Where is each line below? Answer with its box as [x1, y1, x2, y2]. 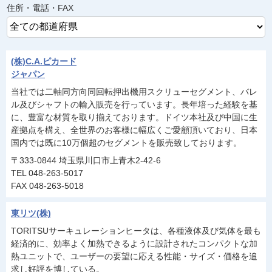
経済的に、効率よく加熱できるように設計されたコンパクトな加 [11, 239, 257, 248]
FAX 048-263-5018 [11, 181, 84, 191]
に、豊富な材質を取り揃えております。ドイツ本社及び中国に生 [11, 112, 257, 122]
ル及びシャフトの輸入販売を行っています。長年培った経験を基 [11, 100, 257, 109]
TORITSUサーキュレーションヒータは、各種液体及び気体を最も [11, 226, 261, 236]
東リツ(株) [11, 208, 51, 218]
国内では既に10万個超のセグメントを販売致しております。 [11, 138, 242, 148]
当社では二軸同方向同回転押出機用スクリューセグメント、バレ [11, 87, 257, 97]
